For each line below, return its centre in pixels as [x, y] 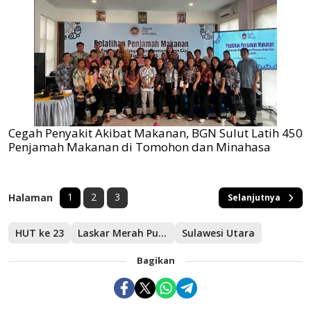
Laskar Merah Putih [162, 233]
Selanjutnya [254, 198]
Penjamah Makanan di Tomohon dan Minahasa [140, 147]
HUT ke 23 [40, 233]
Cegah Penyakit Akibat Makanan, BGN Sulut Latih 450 [155, 133]
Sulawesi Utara [218, 233]
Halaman [31, 198]
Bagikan [155, 261]
